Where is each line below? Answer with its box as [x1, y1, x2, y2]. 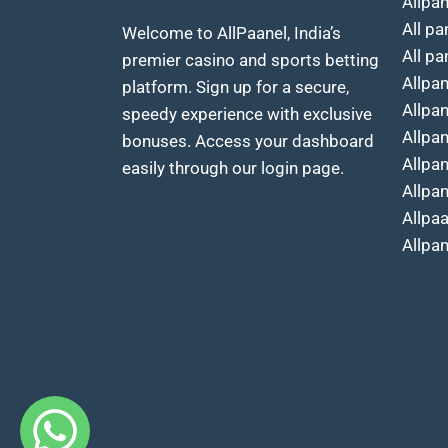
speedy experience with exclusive [122, 103, 372, 124]
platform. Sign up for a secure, [122, 76, 349, 97]
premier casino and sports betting [122, 49, 379, 70]
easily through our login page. [122, 157, 344, 178]
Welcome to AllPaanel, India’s [122, 22, 341, 43]
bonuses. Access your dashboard [122, 130, 374, 151]
